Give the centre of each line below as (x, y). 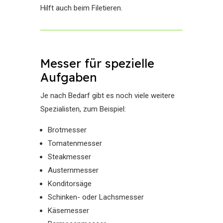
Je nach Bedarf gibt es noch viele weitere (107, 96)
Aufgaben (68, 77)
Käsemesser (68, 211)
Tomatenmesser (75, 143)
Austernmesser (73, 170)
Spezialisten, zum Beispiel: (83, 109)
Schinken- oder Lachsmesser (96, 197)
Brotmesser (67, 130)
